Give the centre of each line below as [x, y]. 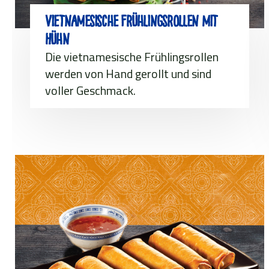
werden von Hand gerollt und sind [128, 73]
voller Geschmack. [90, 90]
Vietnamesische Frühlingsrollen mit [131, 21]
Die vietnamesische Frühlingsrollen [132, 56]
